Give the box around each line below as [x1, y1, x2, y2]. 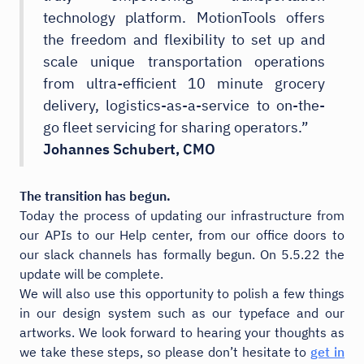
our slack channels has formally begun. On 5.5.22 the [19, 245, 344, 262]
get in [310, 343, 345, 360]
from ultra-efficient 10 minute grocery [43, 73, 325, 93]
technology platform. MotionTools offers [43, 7, 325, 27]
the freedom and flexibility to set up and [43, 29, 325, 49]
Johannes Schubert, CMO [43, 139, 215, 158]
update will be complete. [19, 265, 163, 282]
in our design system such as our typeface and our [19, 304, 344, 321]
